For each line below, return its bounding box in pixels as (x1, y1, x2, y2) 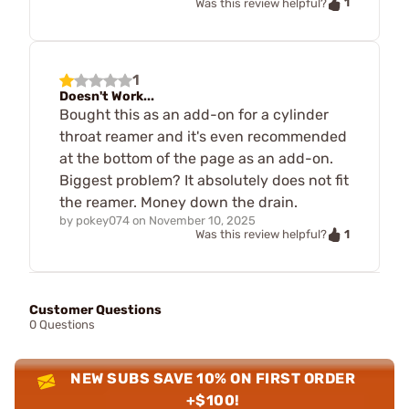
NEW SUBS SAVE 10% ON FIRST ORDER (70, 370, 356, 388)
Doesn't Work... (59, 88, 154, 104)
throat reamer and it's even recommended (59, 127, 347, 145)
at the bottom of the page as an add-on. (59, 149, 333, 167)
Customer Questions (29, 302, 162, 319)
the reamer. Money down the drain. (59, 193, 298, 211)
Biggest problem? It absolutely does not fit (59, 171, 349, 189)
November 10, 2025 (149, 213, 256, 227)
